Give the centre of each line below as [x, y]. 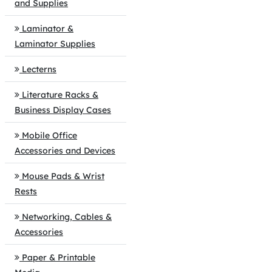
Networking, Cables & [67, 217]
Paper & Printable [59, 257]
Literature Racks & [60, 95]
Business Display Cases [63, 110]
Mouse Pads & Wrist [63, 176]
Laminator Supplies [55, 44]
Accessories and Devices [65, 151]
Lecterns [39, 69]
